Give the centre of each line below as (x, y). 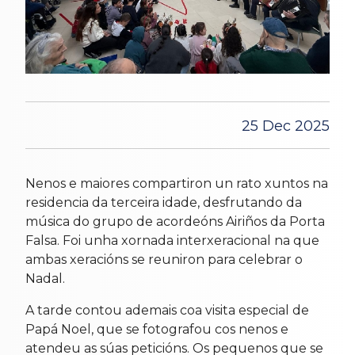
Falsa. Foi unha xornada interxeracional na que (172, 240)
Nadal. (45, 278)
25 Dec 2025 (286, 126)
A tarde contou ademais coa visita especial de (167, 310)
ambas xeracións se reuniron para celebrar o (164, 259)
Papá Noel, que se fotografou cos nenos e (157, 329)
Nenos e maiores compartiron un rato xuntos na (177, 183)
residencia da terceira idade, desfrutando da (164, 202)
